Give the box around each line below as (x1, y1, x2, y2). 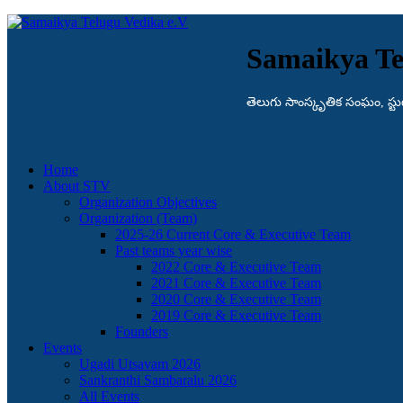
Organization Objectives (79, 194, 217, 210)
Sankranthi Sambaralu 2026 (79, 372, 237, 389)
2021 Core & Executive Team (151, 275, 321, 291)
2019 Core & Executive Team (151, 308, 321, 324)
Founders (115, 324, 168, 340)
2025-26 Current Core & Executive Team (115, 227, 351, 243)
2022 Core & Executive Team (151, 259, 321, 275)
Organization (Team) (79, 210, 197, 227)
